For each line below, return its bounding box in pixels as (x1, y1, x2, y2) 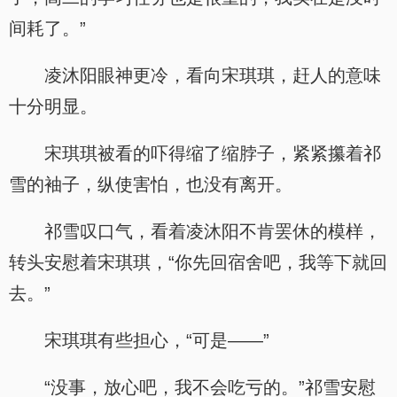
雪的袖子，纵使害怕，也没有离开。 (9, 175, 292, 194)
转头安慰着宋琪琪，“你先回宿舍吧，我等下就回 (9, 253, 387, 272)
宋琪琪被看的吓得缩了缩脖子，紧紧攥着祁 (44, 144, 381, 163)
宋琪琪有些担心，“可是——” (44, 331, 269, 350)
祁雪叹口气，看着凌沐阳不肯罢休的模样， (44, 222, 381, 241)
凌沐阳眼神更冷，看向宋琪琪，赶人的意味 (44, 66, 381, 85)
